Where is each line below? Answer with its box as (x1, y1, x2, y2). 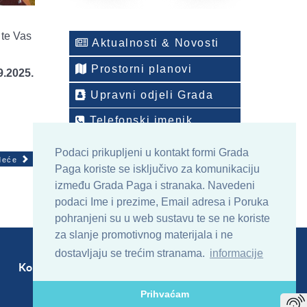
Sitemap (82, 261, 122, 274)
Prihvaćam (140, 288, 189, 300)
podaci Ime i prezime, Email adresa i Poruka (55, 196, 269, 208)
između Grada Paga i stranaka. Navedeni (55, 180, 255, 192)
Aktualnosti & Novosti (88, 37, 219, 49)
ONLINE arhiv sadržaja (87, 140, 227, 152)
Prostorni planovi (87, 62, 193, 75)
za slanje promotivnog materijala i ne (55, 229, 233, 241)
